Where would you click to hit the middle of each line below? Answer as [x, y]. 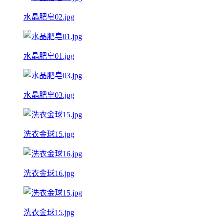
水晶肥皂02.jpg [49, 17]
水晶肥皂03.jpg [49, 95]
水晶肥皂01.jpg [49, 56]
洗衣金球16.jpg [49, 173]
